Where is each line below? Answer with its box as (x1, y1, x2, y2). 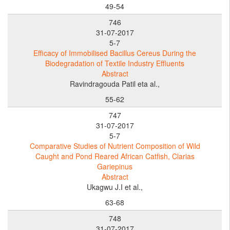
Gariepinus (97, 161, 132, 171)
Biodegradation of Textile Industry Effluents (45, 57, 184, 68)
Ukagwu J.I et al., (87, 181, 143, 192)
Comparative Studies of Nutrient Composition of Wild (29, 140, 200, 151)
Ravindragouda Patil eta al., (70, 78, 160, 89)
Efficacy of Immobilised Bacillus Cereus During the (33, 47, 196, 58)
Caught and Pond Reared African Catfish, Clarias (35, 150, 195, 161)
